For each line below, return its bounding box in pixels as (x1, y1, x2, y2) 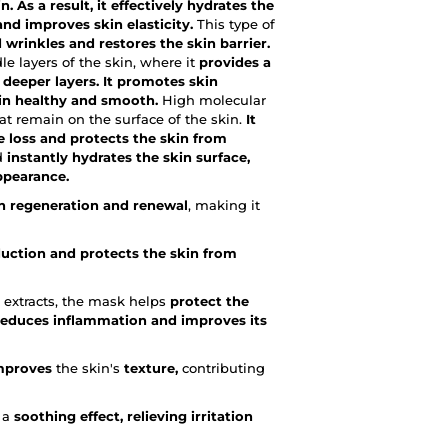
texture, (124, 359, 178, 376)
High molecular (158, 91, 266, 108)
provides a (199, 53, 271, 70)
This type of (193, 15, 275, 32)
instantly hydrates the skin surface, (7, 148, 250, 165)
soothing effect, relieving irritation (14, 407, 253, 424)
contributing (178, 359, 265, 376)
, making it (188, 196, 260, 213)
